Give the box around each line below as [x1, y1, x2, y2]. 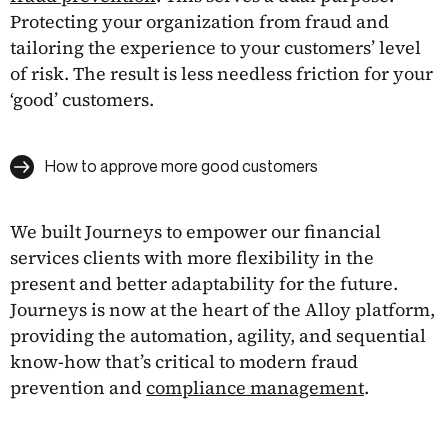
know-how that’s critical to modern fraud [10, 348, 358, 374]
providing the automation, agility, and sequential [10, 322, 426, 348]
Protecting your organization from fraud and [10, 8, 389, 34]
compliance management [146, 374, 364, 400]
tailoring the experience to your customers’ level [10, 34, 421, 60]
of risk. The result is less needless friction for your [10, 60, 433, 86]
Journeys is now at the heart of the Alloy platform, [10, 296, 435, 322]
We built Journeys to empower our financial [10, 218, 381, 244]
